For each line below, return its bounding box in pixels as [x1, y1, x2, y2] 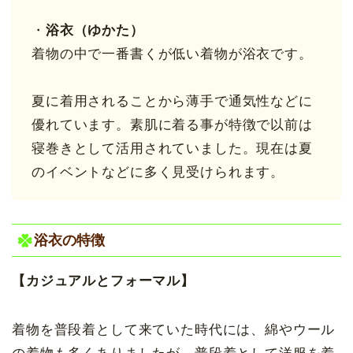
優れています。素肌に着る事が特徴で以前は [32, 117, 313, 133]
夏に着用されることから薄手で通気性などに [32, 94, 313, 110]
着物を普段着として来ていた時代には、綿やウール [12, 322, 336, 338]
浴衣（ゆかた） [45, 23, 144, 39]
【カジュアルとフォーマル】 [12, 273, 195, 289]
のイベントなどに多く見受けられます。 [32, 165, 285, 180]
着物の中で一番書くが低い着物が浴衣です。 [32, 46, 313, 62]
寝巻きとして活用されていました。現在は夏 [32, 141, 313, 157]
